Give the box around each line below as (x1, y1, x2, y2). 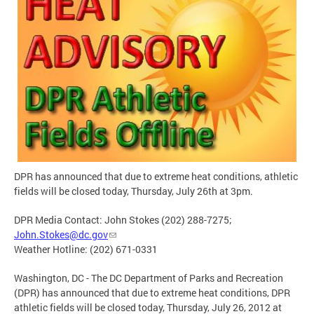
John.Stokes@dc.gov (14, 227, 108, 241)
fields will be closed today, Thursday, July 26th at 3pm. (14, 184, 253, 198)
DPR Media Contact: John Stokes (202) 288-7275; (14, 212, 232, 226)
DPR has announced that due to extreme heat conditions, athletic (14, 169, 298, 183)
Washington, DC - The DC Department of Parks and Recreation (14, 271, 283, 285)
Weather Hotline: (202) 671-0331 (14, 242, 158, 256)
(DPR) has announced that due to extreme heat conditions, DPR (14, 285, 290, 299)
